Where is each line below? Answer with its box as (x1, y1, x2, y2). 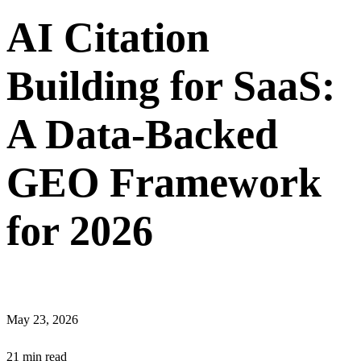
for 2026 (6, 208, 153, 255)
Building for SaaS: (6, 63, 335, 110)
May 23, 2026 (6, 313, 78, 327)
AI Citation (6, 15, 210, 61)
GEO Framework (6, 160, 322, 206)
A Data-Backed (6, 111, 278, 158)
